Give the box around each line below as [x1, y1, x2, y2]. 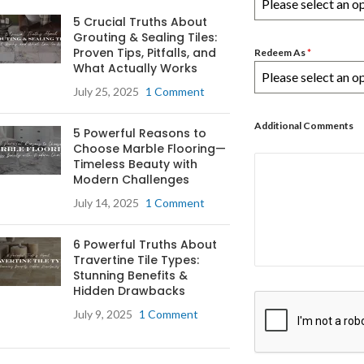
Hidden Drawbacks [73, 283, 185, 299]
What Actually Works [73, 60, 197, 76]
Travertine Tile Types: [73, 252, 199, 268]
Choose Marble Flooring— [73, 141, 226, 157]
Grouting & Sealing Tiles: [73, 29, 217, 45]
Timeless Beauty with [73, 156, 197, 172]
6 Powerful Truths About [73, 236, 217, 253]
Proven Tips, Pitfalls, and [73, 45, 216, 61]
